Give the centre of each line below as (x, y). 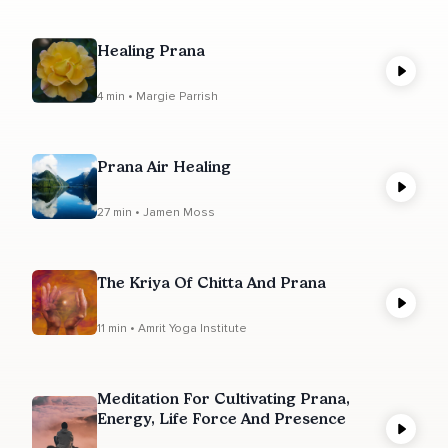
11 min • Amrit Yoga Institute (172, 328)
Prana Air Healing (164, 166)
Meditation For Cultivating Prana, (223, 398)
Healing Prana (151, 50)
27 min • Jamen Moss (156, 212)
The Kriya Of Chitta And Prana (211, 282)
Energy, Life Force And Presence (221, 418)
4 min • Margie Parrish (157, 96)
